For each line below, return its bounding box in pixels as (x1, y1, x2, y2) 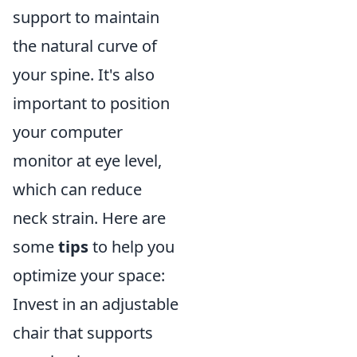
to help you (88, 235, 175, 257)
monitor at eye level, (13, 149, 162, 171)
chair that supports (13, 321, 153, 343)
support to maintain (13, 6, 159, 28)
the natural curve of (13, 34, 157, 57)
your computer (13, 120, 123, 143)
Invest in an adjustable (13, 292, 178, 315)
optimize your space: (13, 264, 165, 286)
